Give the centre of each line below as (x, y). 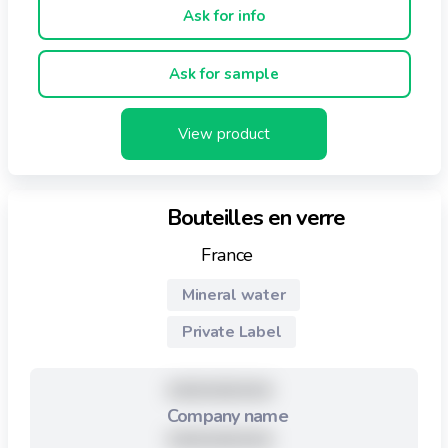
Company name (227, 416)
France (227, 255)
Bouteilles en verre (256, 218)
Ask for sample (224, 74)
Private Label (231, 332)
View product (224, 134)
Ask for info (224, 16)
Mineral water (233, 295)
